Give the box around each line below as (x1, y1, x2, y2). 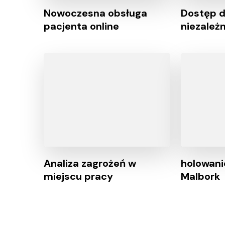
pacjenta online (44, 20, 119, 33)
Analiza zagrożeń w (44, 156, 136, 170)
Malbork (181, 169, 220, 183)
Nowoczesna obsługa (44, 7, 147, 20)
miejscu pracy (44, 169, 113, 183)
